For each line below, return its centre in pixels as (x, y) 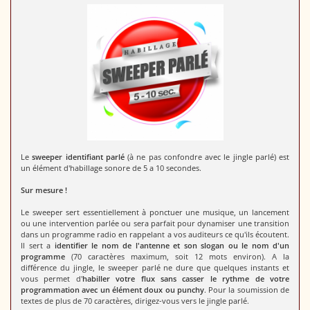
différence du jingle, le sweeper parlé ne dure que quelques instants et (155, 267)
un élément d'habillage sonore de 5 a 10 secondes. (111, 167)
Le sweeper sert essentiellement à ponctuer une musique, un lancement (155, 212)
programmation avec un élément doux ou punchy (112, 289)
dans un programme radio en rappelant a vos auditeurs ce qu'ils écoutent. (155, 234)
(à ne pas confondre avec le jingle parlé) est (207, 156)
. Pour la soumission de (247, 289)
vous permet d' (52, 278)
